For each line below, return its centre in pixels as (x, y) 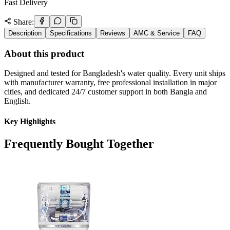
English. (17, 101)
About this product (44, 53)
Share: (23, 22)
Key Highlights (30, 121)
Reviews (113, 33)
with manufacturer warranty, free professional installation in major (110, 83)
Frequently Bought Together (79, 143)
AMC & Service (157, 33)
